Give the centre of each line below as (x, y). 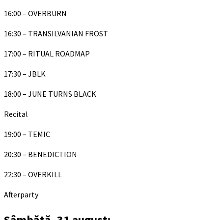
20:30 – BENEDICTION (41, 154)
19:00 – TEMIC (27, 134)
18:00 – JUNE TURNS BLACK (50, 94)
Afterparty (21, 195)
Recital (16, 114)
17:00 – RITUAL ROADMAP (47, 54)
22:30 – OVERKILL (33, 175)
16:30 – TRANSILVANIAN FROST (56, 34)
